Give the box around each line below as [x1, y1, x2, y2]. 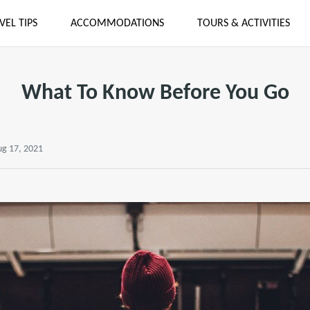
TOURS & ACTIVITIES [197, 17, 290, 29]
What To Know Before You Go [21, 82, 289, 104]
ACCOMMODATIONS [70, 17, 164, 29]
